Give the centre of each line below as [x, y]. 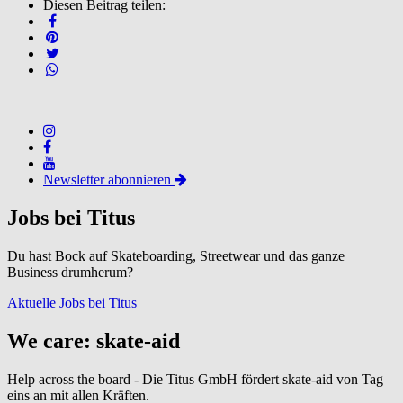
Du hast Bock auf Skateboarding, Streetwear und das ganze [176, 255]
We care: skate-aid [94, 340]
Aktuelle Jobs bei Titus [72, 302]
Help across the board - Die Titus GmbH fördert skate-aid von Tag [195, 379]
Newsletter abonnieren [109, 179]
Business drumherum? [70, 272]
